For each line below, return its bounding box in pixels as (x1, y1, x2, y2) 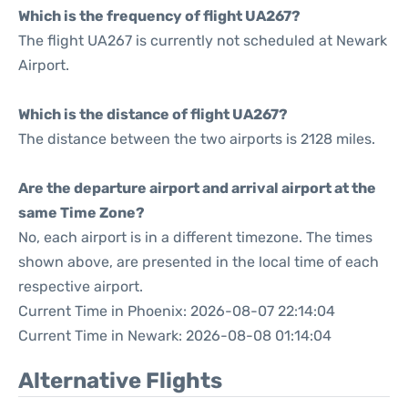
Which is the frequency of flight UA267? (18, 7, 301, 25)
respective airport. (18, 278, 143, 295)
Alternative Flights (18, 368, 222, 393)
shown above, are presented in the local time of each (18, 253, 379, 270)
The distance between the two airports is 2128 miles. (18, 130, 375, 148)
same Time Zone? (18, 204, 145, 221)
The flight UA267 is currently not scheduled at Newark (18, 32, 387, 49)
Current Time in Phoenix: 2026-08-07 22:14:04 (18, 302, 335, 320)
